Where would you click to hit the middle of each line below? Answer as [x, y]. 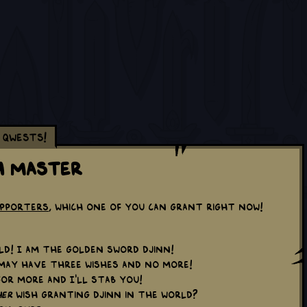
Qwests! [25, 136]
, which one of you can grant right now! [156, 206]
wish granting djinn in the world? [105, 294]
